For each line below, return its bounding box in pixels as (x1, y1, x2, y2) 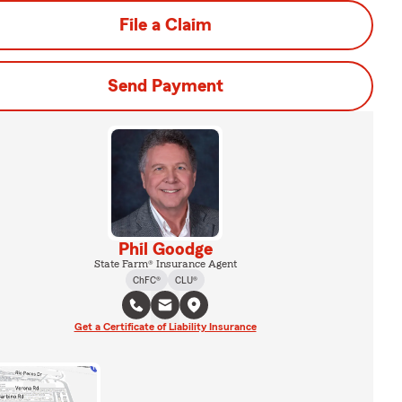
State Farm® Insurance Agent (93, 258, 237, 269)
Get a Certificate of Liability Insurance (74, 321, 257, 332)
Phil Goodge (118, 240, 213, 258)
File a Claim (118, 16, 212, 34)
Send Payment (107, 77, 223, 95)
